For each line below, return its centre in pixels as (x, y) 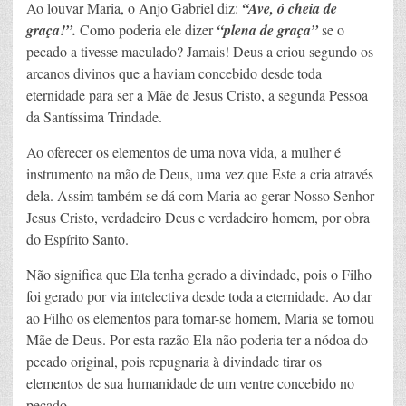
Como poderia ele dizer (146, 30)
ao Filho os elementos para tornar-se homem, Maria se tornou (200, 318)
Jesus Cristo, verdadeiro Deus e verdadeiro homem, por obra (198, 217)
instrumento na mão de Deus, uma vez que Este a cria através (200, 174)
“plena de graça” (267, 30)
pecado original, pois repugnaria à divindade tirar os (174, 362)
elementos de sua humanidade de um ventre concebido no (190, 383)
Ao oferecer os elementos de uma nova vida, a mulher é (184, 152)
